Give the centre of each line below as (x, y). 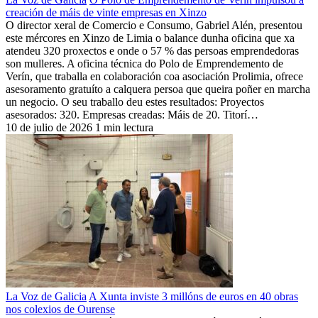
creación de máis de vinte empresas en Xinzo (106, 12)
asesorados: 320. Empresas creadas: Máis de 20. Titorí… (132, 114)
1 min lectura (124, 127)
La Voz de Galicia (46, 296)
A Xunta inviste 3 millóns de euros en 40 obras (193, 296)
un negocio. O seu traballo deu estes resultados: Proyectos (135, 102)
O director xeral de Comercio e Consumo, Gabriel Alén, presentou (154, 25)
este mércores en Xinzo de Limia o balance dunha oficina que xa (150, 38)
